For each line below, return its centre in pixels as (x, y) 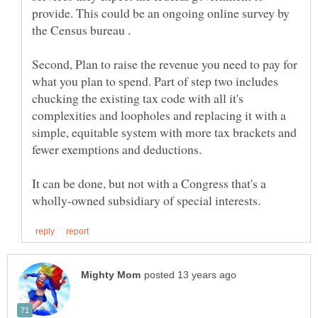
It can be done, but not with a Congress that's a (149, 183)
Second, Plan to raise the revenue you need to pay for (165, 64)
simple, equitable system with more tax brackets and (164, 132)
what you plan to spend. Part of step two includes (155, 81)
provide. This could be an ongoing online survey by (161, 12)
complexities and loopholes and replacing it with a (159, 115)
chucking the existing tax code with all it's (138, 98)
